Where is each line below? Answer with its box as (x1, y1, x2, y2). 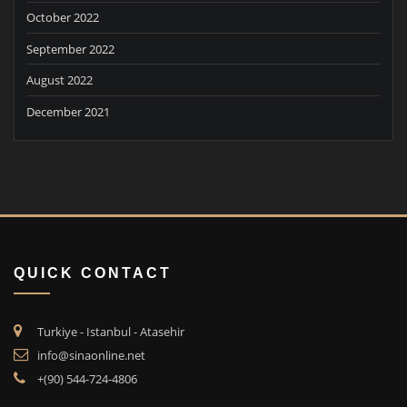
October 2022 (26, 9, 99, 26)
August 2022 (26, 72, 93, 89)
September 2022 (26, 40, 114, 57)
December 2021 (26, 103, 110, 120)
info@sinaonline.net (37, 346, 145, 363)
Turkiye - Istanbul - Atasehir (37, 323, 184, 340)
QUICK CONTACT (14, 264, 172, 282)
